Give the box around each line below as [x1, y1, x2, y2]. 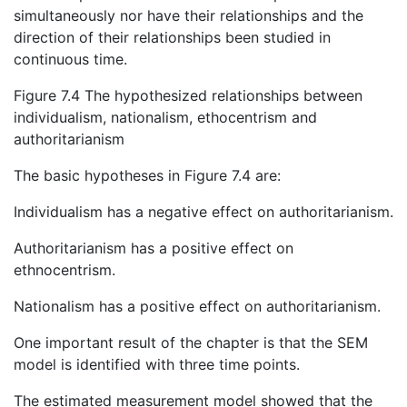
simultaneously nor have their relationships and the [14, 6, 363, 25]
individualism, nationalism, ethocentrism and [14, 108, 317, 127]
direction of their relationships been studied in [14, 28, 331, 47]
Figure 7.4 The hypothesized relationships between [14, 86, 362, 105]
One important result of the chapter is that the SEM [14, 333, 368, 352]
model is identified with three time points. [14, 355, 300, 374]
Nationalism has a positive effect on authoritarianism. [14, 297, 381, 316]
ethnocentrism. [14, 261, 115, 280]
